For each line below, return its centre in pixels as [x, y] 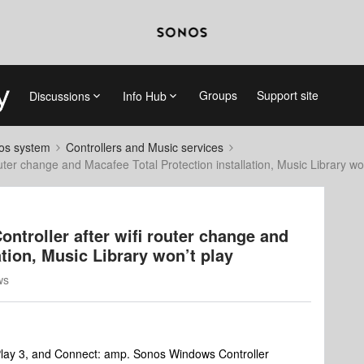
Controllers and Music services [145, 147]
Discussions [59, 95]
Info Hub [144, 95]
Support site [287, 95]
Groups [218, 95]
